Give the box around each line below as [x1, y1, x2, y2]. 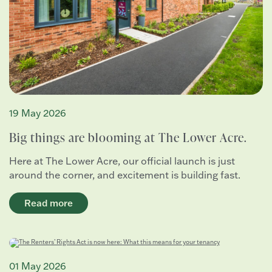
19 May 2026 [9, 107, 66, 120]
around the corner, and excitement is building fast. [9, 169, 240, 182]
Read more [24, 197, 73, 209]
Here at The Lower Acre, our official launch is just [9, 155, 235, 168]
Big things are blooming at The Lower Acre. [9, 129, 247, 146]
